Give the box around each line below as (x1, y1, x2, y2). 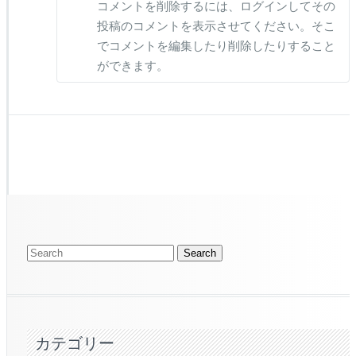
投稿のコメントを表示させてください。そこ (97, 18, 335, 33)
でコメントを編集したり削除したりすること (97, 38, 335, 53)
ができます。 (97, 58, 168, 73)
